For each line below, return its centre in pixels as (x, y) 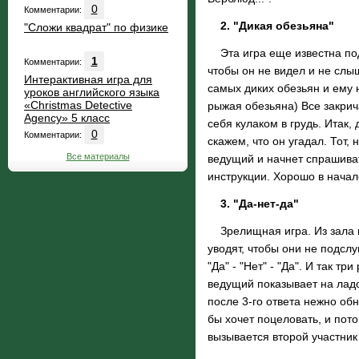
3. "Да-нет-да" (260, 204)
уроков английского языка (92, 92)
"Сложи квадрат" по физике (96, 27)
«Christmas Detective (78, 105)
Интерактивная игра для (88, 79)
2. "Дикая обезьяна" (277, 26)
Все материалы (98, 156)
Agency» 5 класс (67, 118)
